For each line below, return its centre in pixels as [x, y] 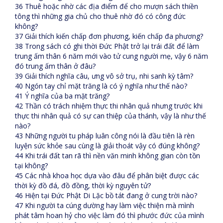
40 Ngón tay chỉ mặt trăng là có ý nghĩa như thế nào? [101, 86]
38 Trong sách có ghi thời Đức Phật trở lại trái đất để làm [107, 46]
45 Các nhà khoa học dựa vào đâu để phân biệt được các [107, 175]
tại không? [31, 166]
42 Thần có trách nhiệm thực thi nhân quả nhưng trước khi [109, 106]
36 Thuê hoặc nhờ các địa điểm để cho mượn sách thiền [107, 6]
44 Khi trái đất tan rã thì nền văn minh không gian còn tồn [108, 156]
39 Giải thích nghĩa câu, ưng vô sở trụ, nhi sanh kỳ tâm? [104, 76]
